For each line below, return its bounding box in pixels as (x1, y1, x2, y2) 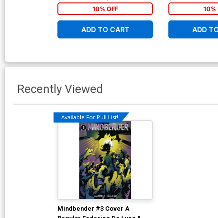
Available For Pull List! (61, 113, 118, 121)
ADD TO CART (81, 25, 129, 34)
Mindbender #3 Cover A (57, 204, 129, 212)
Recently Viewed (17, 82, 103, 96)
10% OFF (92, 5, 118, 13)
